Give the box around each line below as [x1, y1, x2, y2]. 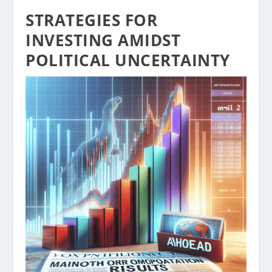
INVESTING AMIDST [25, 29, 181, 52]
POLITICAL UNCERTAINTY [25, 49, 230, 72]
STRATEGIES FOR [25, 9, 158, 32]
